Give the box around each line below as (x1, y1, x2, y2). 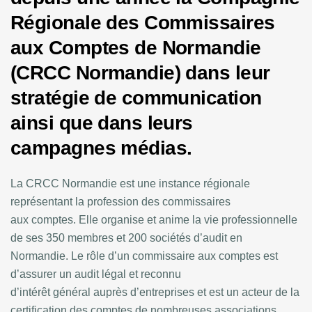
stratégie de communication (10, 87, 262, 109)
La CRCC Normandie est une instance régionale (10, 178, 250, 190)
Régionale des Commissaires (10, 12, 275, 34)
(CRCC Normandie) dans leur (10, 62, 270, 84)
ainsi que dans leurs (10, 112, 193, 134)
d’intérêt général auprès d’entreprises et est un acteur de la (10, 286, 299, 299)
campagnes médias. (10, 137, 192, 159)
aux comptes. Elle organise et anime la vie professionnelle (10, 214, 297, 226)
